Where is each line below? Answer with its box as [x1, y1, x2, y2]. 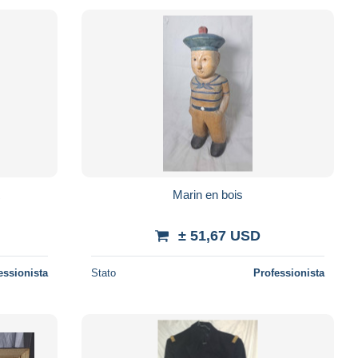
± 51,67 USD [177, 227, 261, 244]
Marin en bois [172, 187, 243, 201]
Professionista [253, 266, 324, 279]
